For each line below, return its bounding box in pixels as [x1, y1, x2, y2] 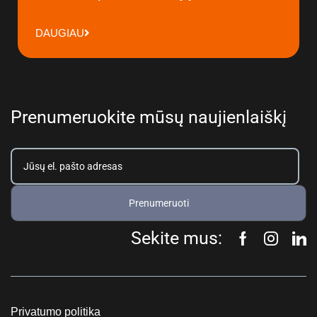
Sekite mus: [131, 228, 222, 249]
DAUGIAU [35, 26, 84, 39]
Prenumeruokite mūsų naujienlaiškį [11, 107, 287, 128]
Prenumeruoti [128, 197, 189, 209]
